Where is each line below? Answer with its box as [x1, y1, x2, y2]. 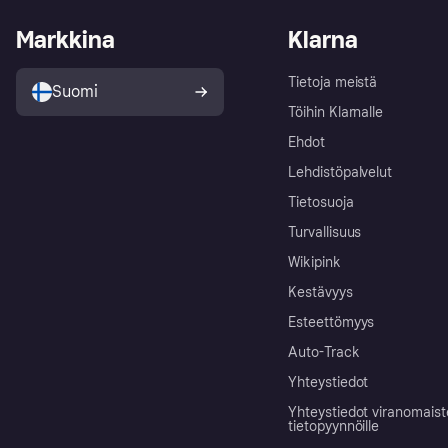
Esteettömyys [288, 314, 375, 332]
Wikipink [288, 254, 341, 272]
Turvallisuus [288, 224, 362, 242]
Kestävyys [288, 284, 353, 302]
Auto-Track [288, 344, 360, 362]
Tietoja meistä [288, 74, 378, 92]
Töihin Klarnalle [288, 104, 384, 122]
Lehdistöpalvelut [288, 164, 393, 182]
